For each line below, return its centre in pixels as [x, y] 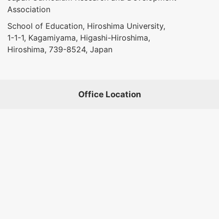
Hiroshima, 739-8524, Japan [60, 49]
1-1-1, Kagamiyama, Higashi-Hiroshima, [79, 37]
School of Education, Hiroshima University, [86, 26]
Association [29, 9]
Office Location [109, 94]
